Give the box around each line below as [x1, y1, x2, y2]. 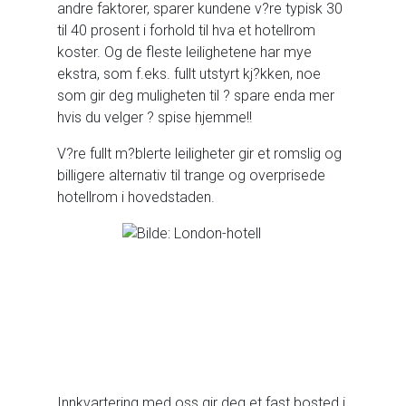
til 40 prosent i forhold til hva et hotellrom [57, 22, 315, 39]
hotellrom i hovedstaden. [57, 188, 215, 206]
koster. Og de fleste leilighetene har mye [57, 43, 312, 61]
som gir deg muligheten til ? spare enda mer [57, 87, 334, 104]
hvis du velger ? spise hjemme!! [57, 109, 252, 126]
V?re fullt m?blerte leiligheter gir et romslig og [57, 145, 342, 162]
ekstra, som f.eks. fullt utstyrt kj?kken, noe [57, 65, 321, 82]
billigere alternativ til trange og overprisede [57, 167, 325, 184]
